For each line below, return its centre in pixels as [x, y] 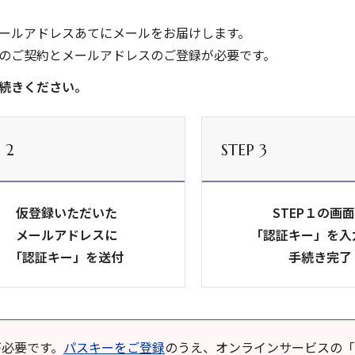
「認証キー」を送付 [67, 257]
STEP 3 [244, 150]
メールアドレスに [67, 235]
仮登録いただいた [67, 212]
